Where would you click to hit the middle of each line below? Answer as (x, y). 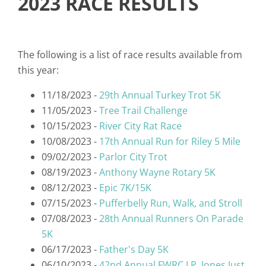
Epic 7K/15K (125, 188)
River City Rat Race (140, 126)
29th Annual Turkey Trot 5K (160, 95)
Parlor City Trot (133, 157)
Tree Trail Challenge (143, 111)
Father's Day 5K (134, 250)
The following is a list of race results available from (130, 55)
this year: (38, 70)
